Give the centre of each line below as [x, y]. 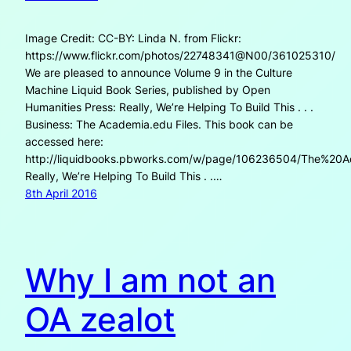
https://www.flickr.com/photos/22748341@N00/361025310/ [180, 56]
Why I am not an [150, 280]
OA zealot [100, 320]
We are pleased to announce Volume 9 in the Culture [159, 73]
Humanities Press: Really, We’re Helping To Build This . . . [169, 107]
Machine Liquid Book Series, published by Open [148, 90]
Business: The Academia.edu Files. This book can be [159, 125]
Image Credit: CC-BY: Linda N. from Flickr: [133, 38]
